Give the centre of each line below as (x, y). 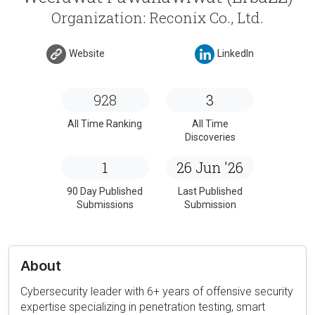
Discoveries (210, 137)
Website (86, 54)
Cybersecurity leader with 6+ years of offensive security (157, 291)
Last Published (210, 191)
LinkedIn (236, 54)
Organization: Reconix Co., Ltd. (157, 17)
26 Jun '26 (210, 167)
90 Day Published (105, 191)
